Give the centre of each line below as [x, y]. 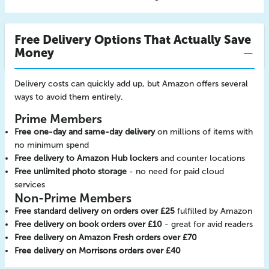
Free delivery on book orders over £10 [88, 224]
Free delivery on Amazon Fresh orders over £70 [106, 237]
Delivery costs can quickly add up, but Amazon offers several [131, 84]
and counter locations [201, 158]
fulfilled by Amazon [213, 211]
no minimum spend [52, 145]
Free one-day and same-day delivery [85, 132]
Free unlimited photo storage [71, 171]
